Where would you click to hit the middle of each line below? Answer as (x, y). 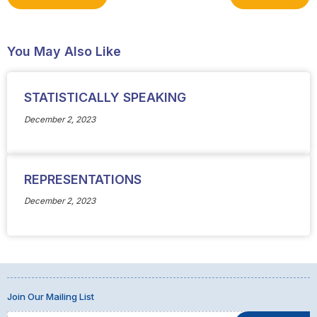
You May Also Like (64, 51)
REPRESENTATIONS (82, 179)
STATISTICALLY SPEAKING (105, 98)
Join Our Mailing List (50, 297)
